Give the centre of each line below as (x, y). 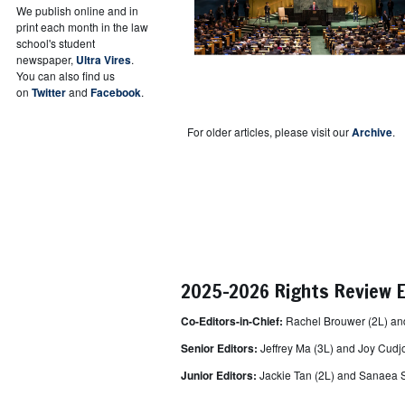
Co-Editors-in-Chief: (229, 320)
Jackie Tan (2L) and (309, 374)
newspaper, (46, 59)
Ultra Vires (104, 59)
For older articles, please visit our (269, 131)
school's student (56, 42)
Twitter (49, 92)
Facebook (116, 92)
